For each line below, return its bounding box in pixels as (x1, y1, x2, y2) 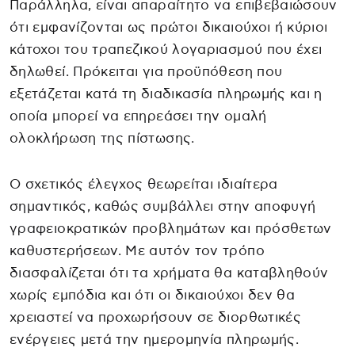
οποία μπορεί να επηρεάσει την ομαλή (10, 109, 267, 123)
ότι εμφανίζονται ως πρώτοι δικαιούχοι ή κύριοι (10, 20, 328, 34)
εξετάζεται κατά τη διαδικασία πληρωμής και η (10, 86, 323, 101)
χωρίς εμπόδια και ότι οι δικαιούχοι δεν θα (10, 288, 296, 302)
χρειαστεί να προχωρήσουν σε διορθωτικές (10, 310, 302, 324)
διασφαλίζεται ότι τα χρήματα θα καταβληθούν (10, 265, 329, 280)
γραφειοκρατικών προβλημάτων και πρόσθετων (10, 221, 332, 235)
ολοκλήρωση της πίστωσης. (10, 131, 195, 145)
